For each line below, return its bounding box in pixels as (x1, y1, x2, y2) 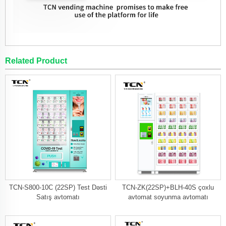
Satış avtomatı (36, 193, 80, 201)
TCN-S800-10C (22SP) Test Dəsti (9, 184, 107, 192)
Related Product (5, 56, 67, 65)
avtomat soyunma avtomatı (128, 193, 208, 201)
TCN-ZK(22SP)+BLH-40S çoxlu (122, 184, 214, 192)
